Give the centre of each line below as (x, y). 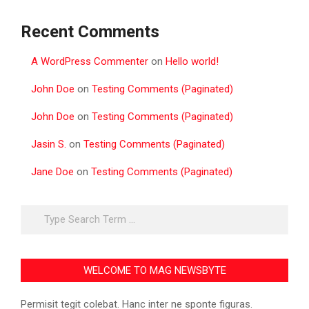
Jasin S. (49, 144)
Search (38, 211)
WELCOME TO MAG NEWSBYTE (154, 270)
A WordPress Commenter (90, 61)
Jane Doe (52, 171)
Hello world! (192, 61)
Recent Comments (90, 31)
